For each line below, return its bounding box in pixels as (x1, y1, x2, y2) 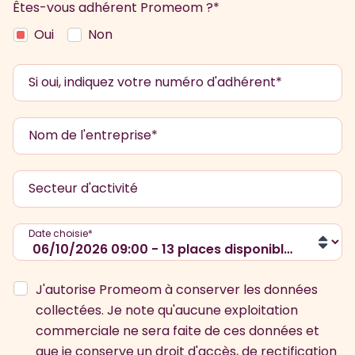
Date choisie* (29, 227, 93, 241)
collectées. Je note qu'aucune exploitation (36, 301, 298, 320)
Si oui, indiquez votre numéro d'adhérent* (29, 73, 282, 92)
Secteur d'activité (29, 179, 138, 198)
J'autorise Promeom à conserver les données (36, 281, 318, 300)
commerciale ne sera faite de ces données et (36, 322, 319, 341)
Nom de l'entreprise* (29, 126, 158, 145)
